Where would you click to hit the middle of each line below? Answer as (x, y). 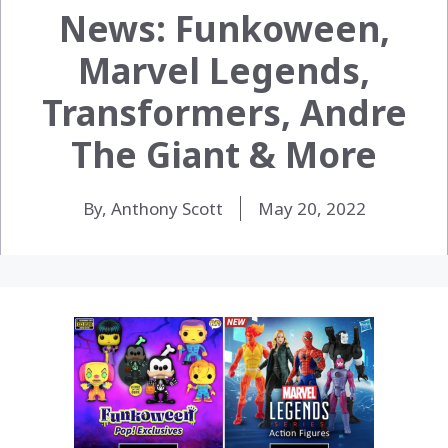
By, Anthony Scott (152, 208)
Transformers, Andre (224, 112)
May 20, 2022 (311, 208)
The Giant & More (224, 154)
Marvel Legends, (224, 70)
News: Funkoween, (224, 28)
